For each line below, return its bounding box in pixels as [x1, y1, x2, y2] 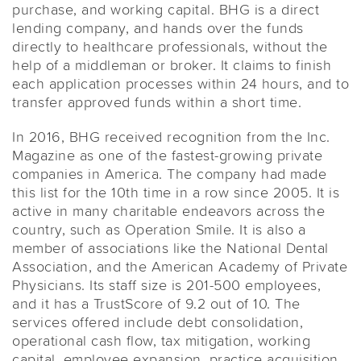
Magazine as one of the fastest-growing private [12, 144, 322, 164]
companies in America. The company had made [12, 163, 326, 183]
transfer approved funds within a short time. [12, 91, 301, 111]
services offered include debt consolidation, [12, 311, 303, 331]
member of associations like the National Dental [12, 237, 329, 257]
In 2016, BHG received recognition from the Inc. [12, 126, 330, 146]
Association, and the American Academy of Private [12, 255, 347, 276]
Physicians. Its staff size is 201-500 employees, [12, 274, 321, 294]
